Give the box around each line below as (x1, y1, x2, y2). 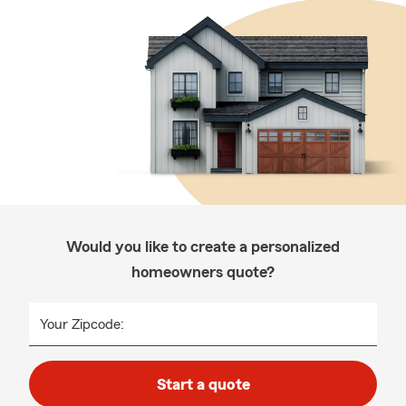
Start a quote (156, 376, 250, 392)
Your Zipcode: (40, 317, 124, 332)
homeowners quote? (131, 264, 275, 280)
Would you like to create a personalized (66, 238, 340, 255)
